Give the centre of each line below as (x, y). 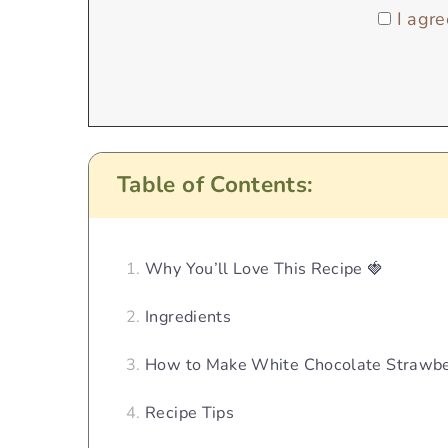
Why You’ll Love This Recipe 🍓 (264, 268)
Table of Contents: (215, 185)
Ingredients (188, 316)
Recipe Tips (190, 412)
